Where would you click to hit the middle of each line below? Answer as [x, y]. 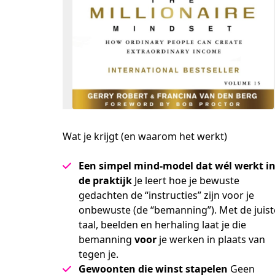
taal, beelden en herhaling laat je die [162, 225]
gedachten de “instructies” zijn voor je [166, 195]
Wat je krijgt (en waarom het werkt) [145, 136]
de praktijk [105, 180]
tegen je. [99, 254]
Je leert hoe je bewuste [186, 180]
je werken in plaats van [211, 239]
